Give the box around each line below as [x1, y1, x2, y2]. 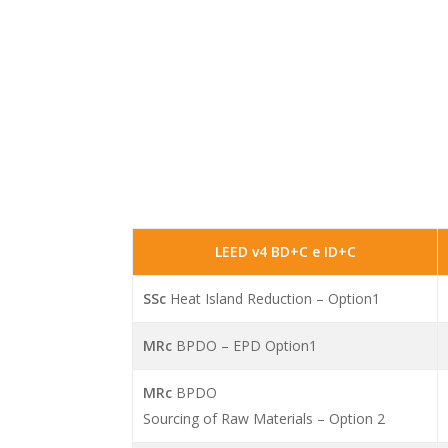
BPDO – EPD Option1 [172, 336, 318, 356]
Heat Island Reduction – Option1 [166, 289, 381, 309]
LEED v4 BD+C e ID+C [214, 242, 356, 262]
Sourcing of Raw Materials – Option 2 [143, 409, 386, 429]
